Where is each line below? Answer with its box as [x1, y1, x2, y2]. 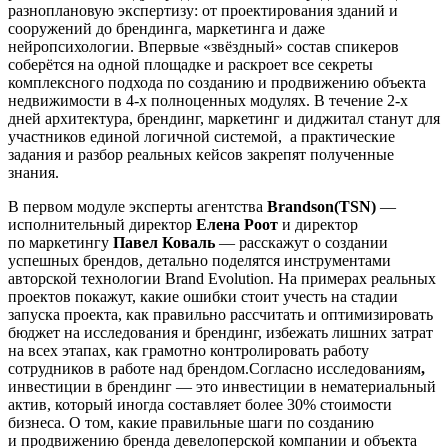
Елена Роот [196, 216, 278, 234]
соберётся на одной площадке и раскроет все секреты [8, 56, 373, 74]
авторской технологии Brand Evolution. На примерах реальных [8, 270, 436, 288]
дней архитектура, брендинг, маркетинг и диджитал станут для [8, 110, 440, 128]
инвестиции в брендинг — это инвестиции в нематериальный [8, 378, 436, 396]
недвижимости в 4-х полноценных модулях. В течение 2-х [8, 92, 408, 110]
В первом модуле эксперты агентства [8, 198, 267, 216]
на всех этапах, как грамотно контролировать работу [8, 342, 369, 360]
